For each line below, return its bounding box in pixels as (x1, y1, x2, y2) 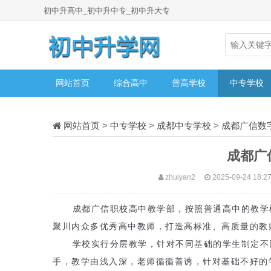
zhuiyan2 (163, 173, 196, 181)
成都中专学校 (157, 120, 211, 131)
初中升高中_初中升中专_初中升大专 (44, 6, 170, 15)
